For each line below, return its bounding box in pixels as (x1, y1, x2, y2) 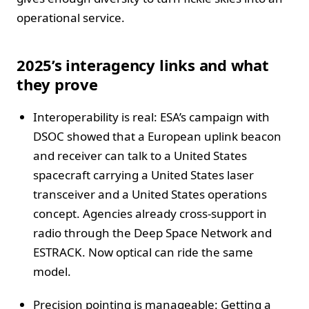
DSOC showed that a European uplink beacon (33, 128, 281, 144)
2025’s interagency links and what (17, 54, 269, 75)
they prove (17, 73, 98, 94)
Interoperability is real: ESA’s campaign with (33, 108, 270, 125)
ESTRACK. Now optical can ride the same (33, 243, 253, 260)
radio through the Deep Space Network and (33, 224, 272, 241)
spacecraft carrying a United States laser (33, 166, 254, 183)
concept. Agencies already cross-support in (33, 205, 267, 221)
